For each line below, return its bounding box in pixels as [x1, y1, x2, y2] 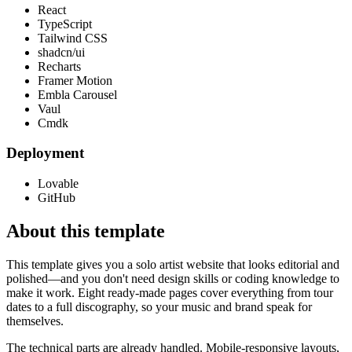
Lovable [38, 177, 79, 191]
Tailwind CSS [38, 31, 108, 45]
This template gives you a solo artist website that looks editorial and [6, 257, 339, 271]
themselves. [6, 313, 64, 328]
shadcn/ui [38, 45, 85, 59]
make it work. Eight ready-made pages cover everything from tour [6, 285, 333, 299]
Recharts [38, 59, 81, 73]
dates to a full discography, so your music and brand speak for [6, 299, 312, 313]
